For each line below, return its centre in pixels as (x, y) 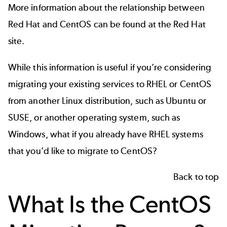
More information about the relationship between (106, 8)
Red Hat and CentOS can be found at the (91, 25)
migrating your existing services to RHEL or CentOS (110, 84)
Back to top (196, 177)
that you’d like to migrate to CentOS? (83, 151)
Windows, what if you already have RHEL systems (106, 134)
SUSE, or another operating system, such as (94, 117)
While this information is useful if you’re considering (110, 67)
